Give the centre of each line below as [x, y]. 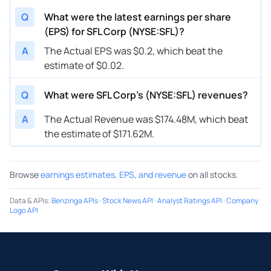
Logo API [24, 210]
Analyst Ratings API [190, 200]
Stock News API [128, 200]
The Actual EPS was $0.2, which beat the [133, 51]
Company [242, 200]
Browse [24, 174]
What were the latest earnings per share [138, 17]
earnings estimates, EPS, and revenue [113, 174]
